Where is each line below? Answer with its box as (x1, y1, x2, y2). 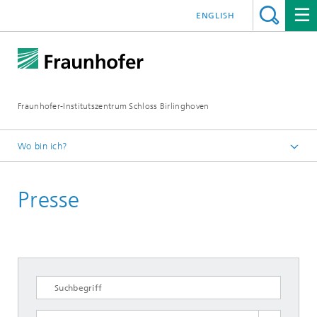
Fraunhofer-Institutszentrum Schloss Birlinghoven (18, 101, 209, 111)
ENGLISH (195, 11, 235, 21)
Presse (18, 186, 80, 213)
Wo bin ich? (18, 141, 68, 151)
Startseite (42, 166, 83, 175)
